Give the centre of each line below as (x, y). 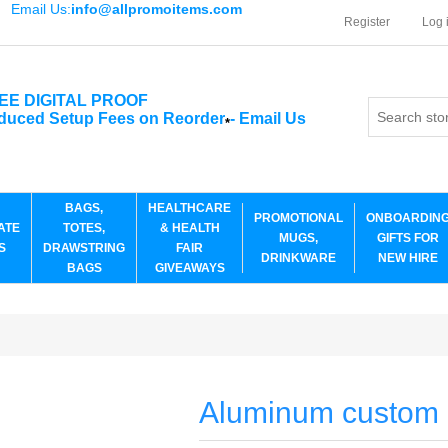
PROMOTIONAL (298, 218)
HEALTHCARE (189, 208)
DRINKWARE (298, 258)
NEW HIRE (408, 258)
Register (367, 22)
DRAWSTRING (84, 248)
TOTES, (84, 228)
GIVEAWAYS (189, 268)
